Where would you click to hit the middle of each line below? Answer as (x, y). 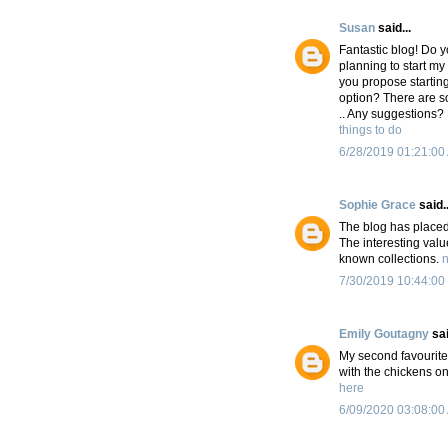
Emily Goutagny (384, 333)
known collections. (390, 258)
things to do (370, 129)
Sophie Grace (377, 204)
